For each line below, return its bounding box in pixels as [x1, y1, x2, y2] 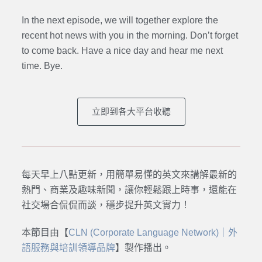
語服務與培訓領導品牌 [21, 243, 115, 253]
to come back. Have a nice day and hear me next [21, 46, 223, 56]
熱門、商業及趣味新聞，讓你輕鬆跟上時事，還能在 [21, 185, 237, 195]
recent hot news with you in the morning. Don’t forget [21, 30, 238, 41]
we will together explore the [104, 15, 218, 26]
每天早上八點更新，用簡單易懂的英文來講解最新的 [21, 170, 237, 180]
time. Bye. [21, 61, 63, 71]
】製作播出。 [115, 243, 171, 253]
